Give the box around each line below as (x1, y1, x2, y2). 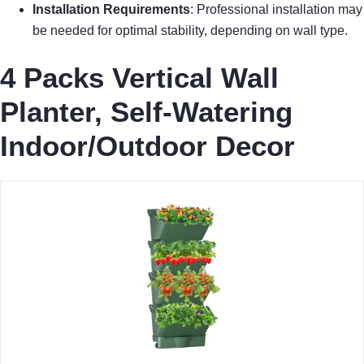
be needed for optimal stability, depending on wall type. (32, 24, 348, 38)
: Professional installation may (190, 2, 362, 17)
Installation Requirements (32, 2, 190, 17)
